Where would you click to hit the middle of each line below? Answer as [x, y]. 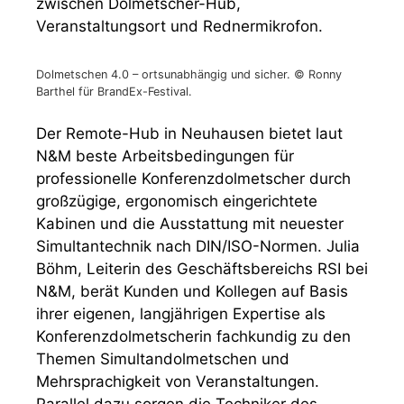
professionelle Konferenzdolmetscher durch [193, 179]
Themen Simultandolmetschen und [163, 359]
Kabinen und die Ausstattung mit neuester [190, 224]
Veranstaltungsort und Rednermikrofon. [179, 26]
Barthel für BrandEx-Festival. [114, 91]
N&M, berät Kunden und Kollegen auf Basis [192, 291]
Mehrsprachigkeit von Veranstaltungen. [178, 381]
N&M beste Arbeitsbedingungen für [165, 156]
